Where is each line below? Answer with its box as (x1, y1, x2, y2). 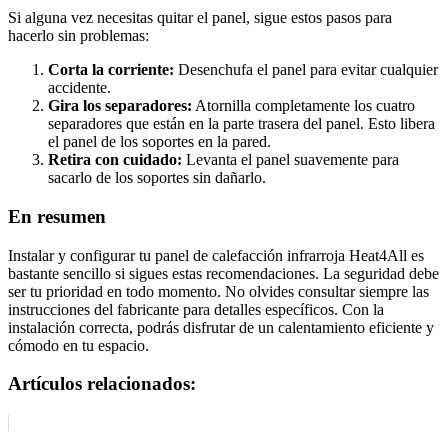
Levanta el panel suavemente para (182, 151, 399, 169)
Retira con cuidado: (48, 151, 182, 169)
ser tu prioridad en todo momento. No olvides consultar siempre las (8, 282, 429, 300)
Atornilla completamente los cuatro (192, 97, 415, 115)
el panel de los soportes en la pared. (48, 133, 271, 151)
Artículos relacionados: (8, 373, 196, 395)
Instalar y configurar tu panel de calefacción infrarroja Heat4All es (8, 246, 424, 264)
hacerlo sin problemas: (8, 27, 149, 45)
